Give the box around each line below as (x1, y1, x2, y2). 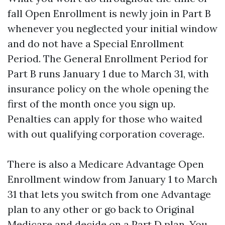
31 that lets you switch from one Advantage (8, 188, 211, 200)
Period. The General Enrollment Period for (8, 52, 208, 65)
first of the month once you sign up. (8, 97, 175, 110)
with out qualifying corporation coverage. (8, 128, 204, 140)
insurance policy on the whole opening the (8, 82, 209, 95)
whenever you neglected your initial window (8, 22, 217, 35)
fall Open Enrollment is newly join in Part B (8, 7, 211, 20)
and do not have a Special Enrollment (8, 37, 184, 50)
